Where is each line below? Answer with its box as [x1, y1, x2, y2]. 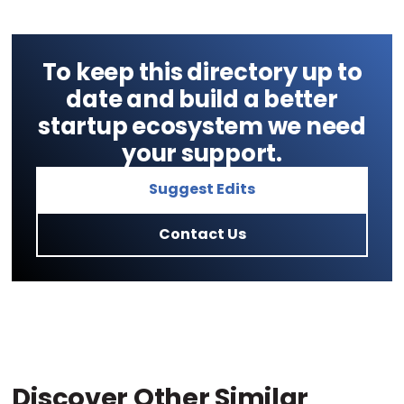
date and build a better [66, 83, 338, 116]
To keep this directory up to [41, 56, 363, 89]
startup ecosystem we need [38, 110, 366, 143]
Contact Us [158, 224, 246, 245]
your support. [122, 137, 282, 170]
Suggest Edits [149, 179, 255, 200]
